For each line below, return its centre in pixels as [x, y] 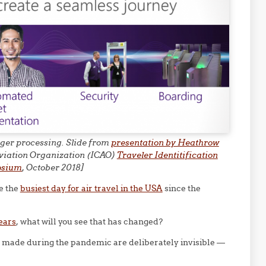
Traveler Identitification [167, 155]
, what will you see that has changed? [89, 222]
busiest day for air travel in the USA [91, 189]
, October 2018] [53, 168]
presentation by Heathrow [165, 143]
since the [181, 189]
